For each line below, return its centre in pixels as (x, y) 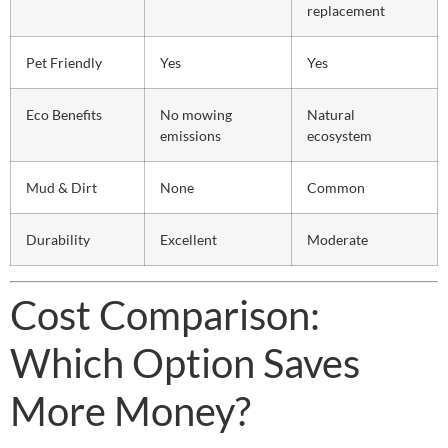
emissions (190, 135)
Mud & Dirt (61, 187)
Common (336, 187)
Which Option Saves (185, 362)
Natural (331, 114)
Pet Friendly (64, 62)
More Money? (130, 410)
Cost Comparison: (165, 314)
